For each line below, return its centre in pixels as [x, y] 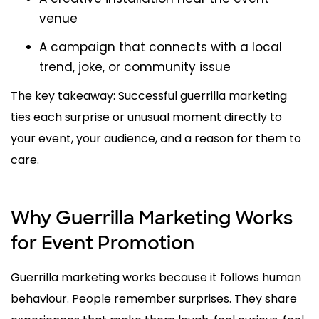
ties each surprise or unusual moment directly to [146, 117]
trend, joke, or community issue [135, 67]
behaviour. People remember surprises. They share [154, 299]
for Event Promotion [103, 243]
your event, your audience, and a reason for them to [156, 139]
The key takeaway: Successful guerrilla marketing [149, 96]
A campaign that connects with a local [161, 47]
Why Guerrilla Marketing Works [152, 218]
